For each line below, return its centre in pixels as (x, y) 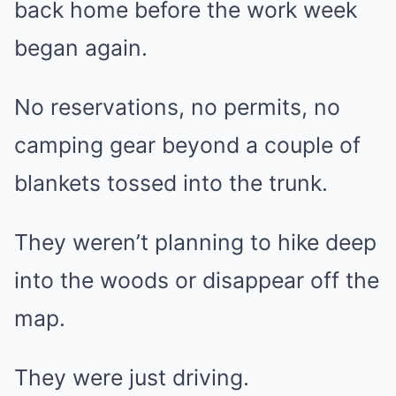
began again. (81, 48)
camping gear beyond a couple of (187, 145)
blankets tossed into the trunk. (171, 183)
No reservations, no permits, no (177, 107)
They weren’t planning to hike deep (195, 243)
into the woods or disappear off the (197, 281)
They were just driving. (132, 378)
